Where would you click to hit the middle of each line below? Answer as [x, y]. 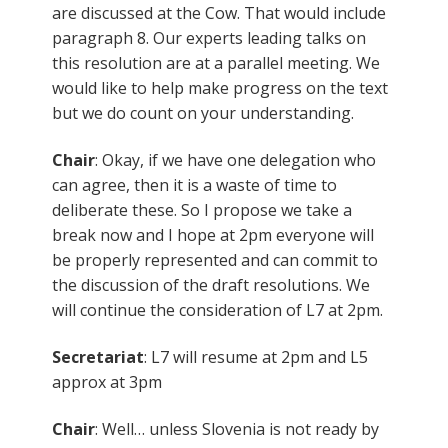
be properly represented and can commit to [215, 259]
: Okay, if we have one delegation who [235, 159]
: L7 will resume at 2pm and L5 [256, 356]
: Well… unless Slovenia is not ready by [237, 428]
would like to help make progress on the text [220, 87]
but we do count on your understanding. [203, 112]
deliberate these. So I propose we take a [202, 209]
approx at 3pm [107, 381]
